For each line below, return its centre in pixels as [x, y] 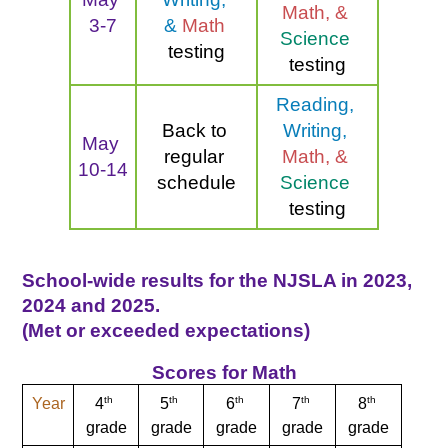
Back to [194, 131]
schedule [196, 183]
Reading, [315, 105]
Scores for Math [224, 373]
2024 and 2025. [94, 306]
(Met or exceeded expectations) [166, 331]
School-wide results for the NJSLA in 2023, [217, 281]
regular [194, 157]
